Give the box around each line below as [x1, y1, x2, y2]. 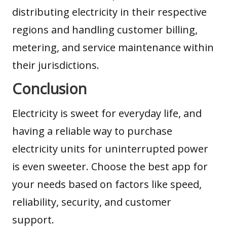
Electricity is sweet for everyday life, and [12, 106, 202, 121]
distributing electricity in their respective [12, 5, 207, 19]
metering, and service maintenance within [12, 40, 214, 54]
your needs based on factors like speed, [12, 177, 202, 192]
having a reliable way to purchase [12, 124, 172, 138]
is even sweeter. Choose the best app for [12, 160, 208, 174]
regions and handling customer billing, [12, 22, 198, 36]
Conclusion [12, 78, 87, 98]
